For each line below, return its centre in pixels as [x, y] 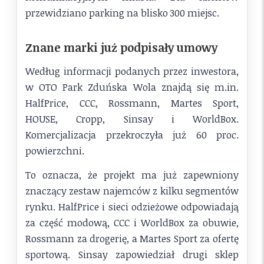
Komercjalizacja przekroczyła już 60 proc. [132, 134]
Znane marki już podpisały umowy [121, 47]
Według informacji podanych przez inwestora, [132, 71]
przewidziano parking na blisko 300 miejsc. [122, 13]
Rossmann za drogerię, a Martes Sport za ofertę [132, 239]
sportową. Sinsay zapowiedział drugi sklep [132, 255]
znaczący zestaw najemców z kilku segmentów [132, 191]
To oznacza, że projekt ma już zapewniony [132, 175]
